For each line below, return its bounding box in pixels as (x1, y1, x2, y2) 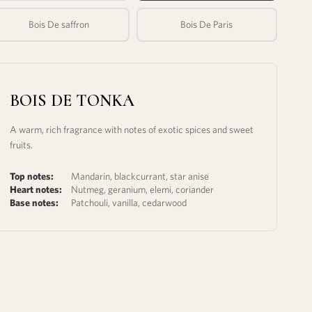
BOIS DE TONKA (10, 90, 135, 111)
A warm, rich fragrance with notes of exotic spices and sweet (10, 123, 254, 135)
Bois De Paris (180, 18, 233, 30)
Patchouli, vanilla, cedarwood (71, 196, 187, 208)
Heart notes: (10, 183, 63, 195)
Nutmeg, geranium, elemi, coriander (71, 183, 214, 195)
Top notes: (10, 170, 54, 182)
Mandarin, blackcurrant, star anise (71, 170, 210, 182)
